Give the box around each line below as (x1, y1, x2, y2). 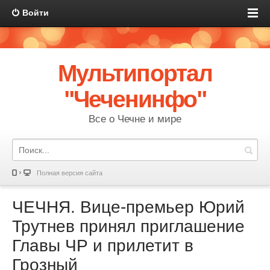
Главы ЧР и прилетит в (12, 236, 193, 255)
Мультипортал (58, 60, 212, 86)
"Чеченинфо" (63, 86, 207, 112)
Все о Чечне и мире (89, 113, 181, 125)
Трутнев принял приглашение (12, 217, 245, 236)
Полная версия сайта (37, 169, 102, 177)
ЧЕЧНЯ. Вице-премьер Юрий (12, 198, 245, 216)
